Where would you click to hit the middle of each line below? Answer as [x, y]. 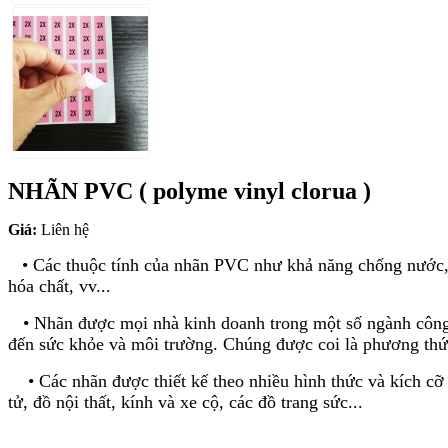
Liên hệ [65, 230]
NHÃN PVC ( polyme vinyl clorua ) [189, 191]
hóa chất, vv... [59, 286]
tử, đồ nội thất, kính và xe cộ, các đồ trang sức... [185, 402]
